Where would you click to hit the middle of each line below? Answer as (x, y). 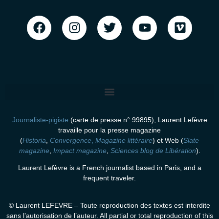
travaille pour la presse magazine (109, 130)
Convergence (71, 140)
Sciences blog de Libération (153, 150)
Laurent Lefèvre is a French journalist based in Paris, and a (109, 168)
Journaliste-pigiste (40, 120)
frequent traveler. (109, 178)
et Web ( (170, 140)
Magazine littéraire (124, 140)
